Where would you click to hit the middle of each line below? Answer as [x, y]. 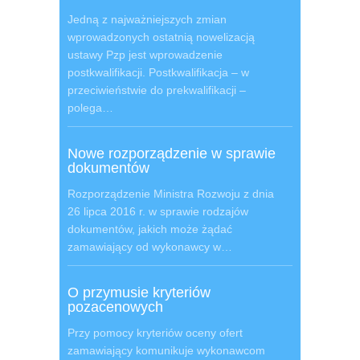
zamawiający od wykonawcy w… [150, 247]
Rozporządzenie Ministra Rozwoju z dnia [171, 194]
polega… [90, 108]
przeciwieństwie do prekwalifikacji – [157, 90]
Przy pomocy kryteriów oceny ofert [155, 333]
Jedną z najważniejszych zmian [147, 19]
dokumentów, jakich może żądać [150, 229]
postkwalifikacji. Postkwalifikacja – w [158, 72]
